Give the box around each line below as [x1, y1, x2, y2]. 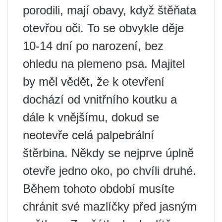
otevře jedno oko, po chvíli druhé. [23, 164, 196, 177]
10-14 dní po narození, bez [23, 39, 164, 53]
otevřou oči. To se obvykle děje [23, 21, 184, 35]
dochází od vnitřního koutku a [23, 93, 177, 106]
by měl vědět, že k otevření [23, 75, 165, 88]
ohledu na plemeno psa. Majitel [23, 57, 185, 70]
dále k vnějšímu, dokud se [23, 111, 159, 124]
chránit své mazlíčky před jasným [23, 200, 197, 213]
